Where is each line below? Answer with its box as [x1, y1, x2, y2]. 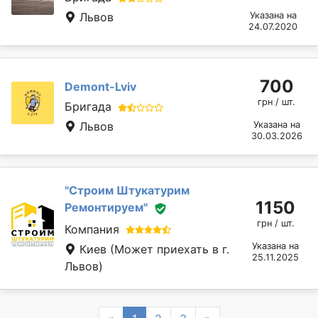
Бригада [65, 99, 111, 114]
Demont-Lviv [65, 79, 136, 94]
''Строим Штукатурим [65, 182, 190, 197]
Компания [65, 221, 119, 236]
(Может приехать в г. [110, 241, 229, 256]
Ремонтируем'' [65, 199, 148, 214]
